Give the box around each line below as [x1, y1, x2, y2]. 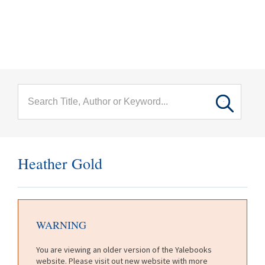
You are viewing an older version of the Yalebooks [36, 244, 212, 255]
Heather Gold [18, 153, 102, 173]
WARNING [36, 217, 86, 232]
